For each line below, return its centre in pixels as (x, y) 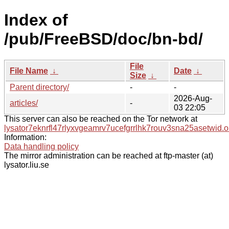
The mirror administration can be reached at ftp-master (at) (109, 155)
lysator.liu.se (27, 165)
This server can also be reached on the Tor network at (101, 119)
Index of (36, 20)
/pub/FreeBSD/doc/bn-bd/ (104, 39)
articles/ (24, 103)
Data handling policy (41, 146)
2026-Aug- (193, 98)
